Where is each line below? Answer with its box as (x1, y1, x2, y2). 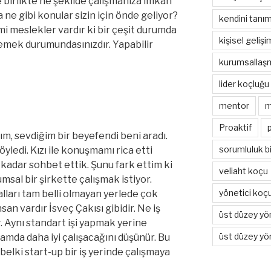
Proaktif (218, 122, 252, 132)
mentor (218, 100, 249, 111)
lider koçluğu (218, 78, 269, 89)
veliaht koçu (218, 165, 268, 176)
